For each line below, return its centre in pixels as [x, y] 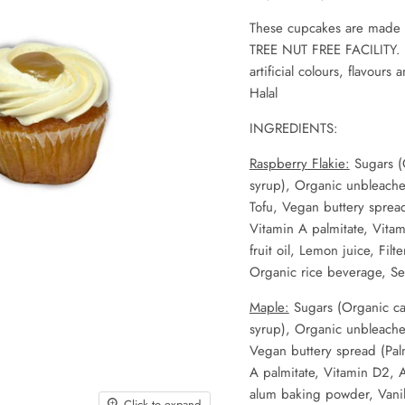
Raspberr [275, 164]
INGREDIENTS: [293, 128]
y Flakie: [325, 164]
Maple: [269, 307]
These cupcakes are [306, 28]
